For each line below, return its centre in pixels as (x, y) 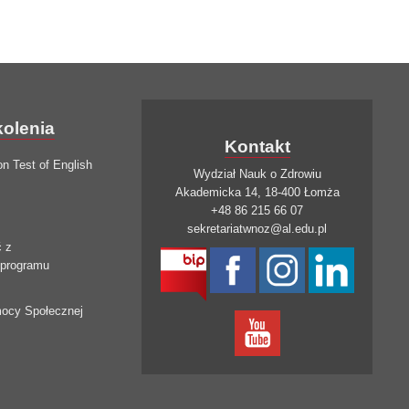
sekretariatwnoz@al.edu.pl (257, 229)
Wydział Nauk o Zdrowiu (257, 174)
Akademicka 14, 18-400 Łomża (257, 193)
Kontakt (257, 147)
